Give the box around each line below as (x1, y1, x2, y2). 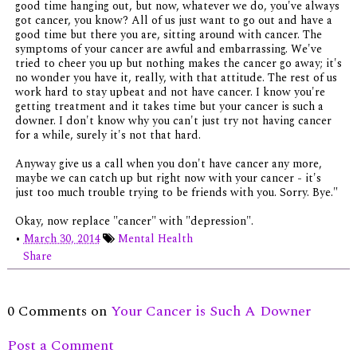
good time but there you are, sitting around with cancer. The (14, 26, 322, 44)
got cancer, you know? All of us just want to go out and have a (14, 12, 332, 29)
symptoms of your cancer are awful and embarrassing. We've (14, 41, 322, 58)
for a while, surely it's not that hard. (14, 127, 201, 144)
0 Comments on (6, 300, 111, 323)
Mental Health (117, 230, 193, 248)
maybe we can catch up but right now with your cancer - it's (14, 170, 321, 187)
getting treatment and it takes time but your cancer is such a (14, 98, 324, 116)
